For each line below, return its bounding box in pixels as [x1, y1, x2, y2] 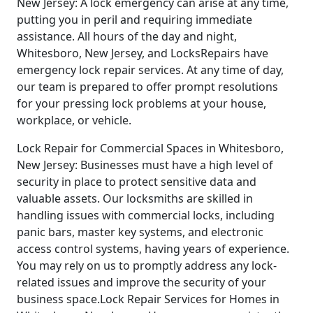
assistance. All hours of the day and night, [17, 28, 237, 44]
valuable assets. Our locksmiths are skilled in [17, 190, 253, 206]
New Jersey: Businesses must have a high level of [17, 156, 273, 173]
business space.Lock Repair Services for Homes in [17, 291, 279, 307]
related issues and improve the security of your [17, 274, 266, 290]
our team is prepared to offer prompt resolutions [17, 78, 278, 94]
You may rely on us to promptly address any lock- [17, 257, 277, 273]
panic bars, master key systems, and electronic [17, 224, 263, 240]
